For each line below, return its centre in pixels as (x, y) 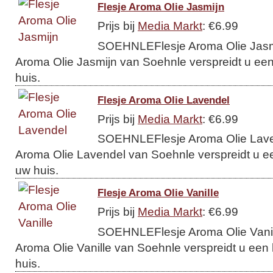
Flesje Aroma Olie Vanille (158, 193)
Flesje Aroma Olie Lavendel (164, 100)
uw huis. (37, 170)
